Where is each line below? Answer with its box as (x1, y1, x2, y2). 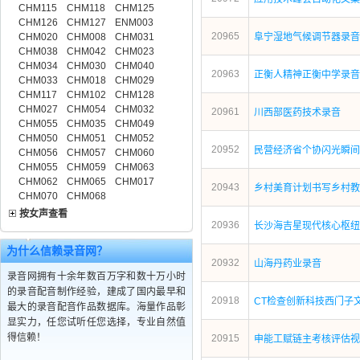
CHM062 (18, 176, 58, 187)
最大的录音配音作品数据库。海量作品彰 (7, 301, 186, 313)
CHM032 (115, 104, 154, 115)
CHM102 (67, 89, 106, 100)
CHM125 (115, 2, 154, 14)
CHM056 (18, 147, 58, 158)
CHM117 (18, 89, 57, 100)
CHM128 (115, 89, 154, 100)
